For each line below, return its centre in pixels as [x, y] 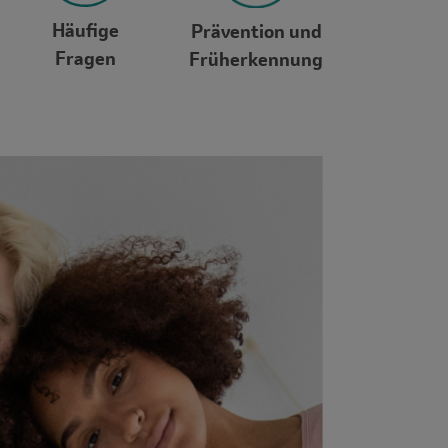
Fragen [85, 58]
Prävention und [256, 31]
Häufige [85, 30]
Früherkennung [256, 59]
